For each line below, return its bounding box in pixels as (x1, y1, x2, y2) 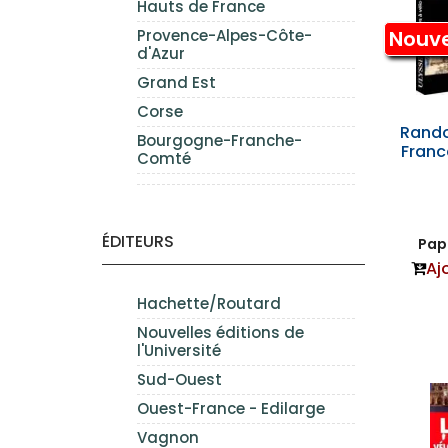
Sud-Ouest (137, 369, 222, 390)
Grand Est (137, 72, 216, 93)
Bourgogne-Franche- (137, 130, 302, 151)
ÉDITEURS (102, 230, 174, 253)
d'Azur (137, 43, 185, 64)
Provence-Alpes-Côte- (137, 25, 312, 46)
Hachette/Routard (137, 293, 281, 314)
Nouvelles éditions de (137, 322, 304, 343)
